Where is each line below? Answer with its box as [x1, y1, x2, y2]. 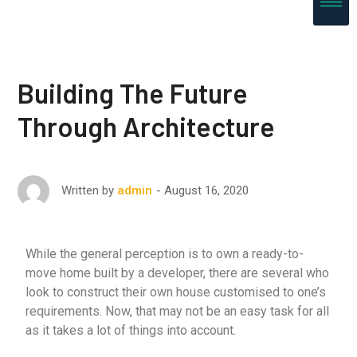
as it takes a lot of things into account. [25, 323, 237, 338]
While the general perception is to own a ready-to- [25, 246, 304, 261]
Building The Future [18, 76, 249, 109]
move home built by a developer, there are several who [25, 265, 330, 280]
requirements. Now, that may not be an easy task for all [25, 304, 330, 319]
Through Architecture [18, 110, 276, 143]
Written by [61, 183, 115, 198]
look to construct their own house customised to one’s [25, 284, 327, 300]
